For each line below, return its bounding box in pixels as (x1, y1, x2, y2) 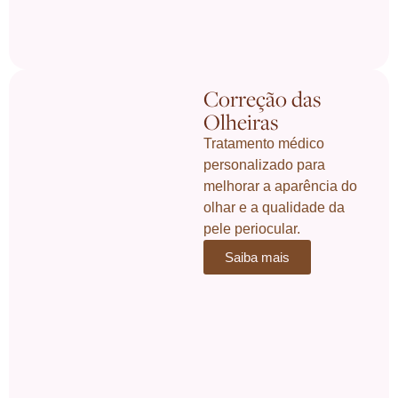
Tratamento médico (203, 135, 325, 151)
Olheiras (203, 107, 279, 136)
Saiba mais (225, 249, 291, 265)
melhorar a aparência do (203, 178, 358, 194)
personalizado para (203, 156, 326, 172)
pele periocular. (203, 220, 301, 236)
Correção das (203, 84, 322, 113)
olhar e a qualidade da (203, 199, 346, 215)
